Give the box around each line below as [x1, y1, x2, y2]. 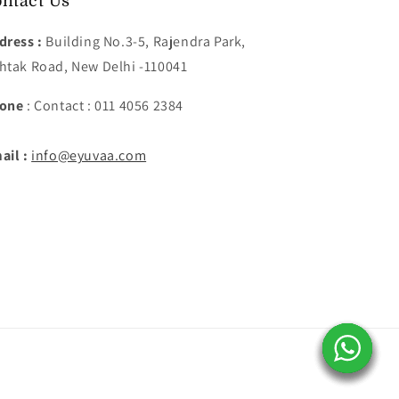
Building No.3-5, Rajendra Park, [45, 32, 246, 52]
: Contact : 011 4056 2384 [23, 96, 183, 116]
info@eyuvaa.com [31, 146, 147, 166]
